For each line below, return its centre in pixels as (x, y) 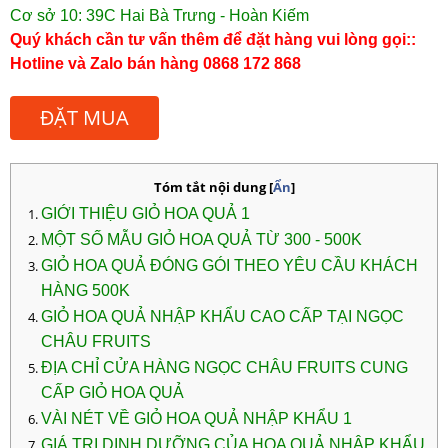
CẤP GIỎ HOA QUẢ (112, 393)
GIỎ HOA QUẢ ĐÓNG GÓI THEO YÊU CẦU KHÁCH (229, 266)
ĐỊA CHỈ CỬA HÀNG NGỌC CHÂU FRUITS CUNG (224, 368)
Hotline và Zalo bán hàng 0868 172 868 (155, 64)
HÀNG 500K (85, 291)
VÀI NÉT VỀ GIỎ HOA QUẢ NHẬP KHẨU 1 (196, 419)
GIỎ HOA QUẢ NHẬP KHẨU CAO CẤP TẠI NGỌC (222, 317)
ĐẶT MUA (84, 118)
